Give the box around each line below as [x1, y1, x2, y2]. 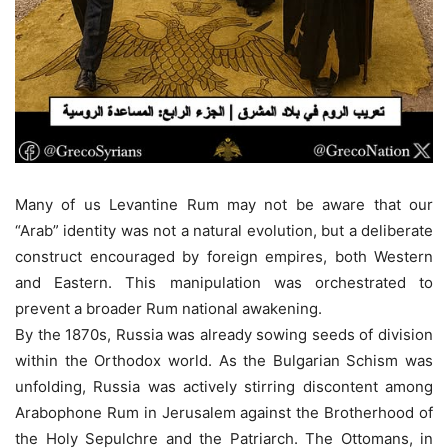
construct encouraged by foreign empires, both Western [15, 246, 433, 266]
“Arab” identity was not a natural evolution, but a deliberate [15, 220, 433, 240]
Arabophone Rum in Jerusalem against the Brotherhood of [15, 402, 433, 422]
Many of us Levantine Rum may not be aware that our [15, 194, 433, 214]
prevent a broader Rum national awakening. [15, 298, 322, 318]
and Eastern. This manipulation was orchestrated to [15, 272, 433, 292]
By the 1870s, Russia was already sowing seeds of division [15, 324, 433, 344]
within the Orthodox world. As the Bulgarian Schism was [15, 350, 433, 370]
